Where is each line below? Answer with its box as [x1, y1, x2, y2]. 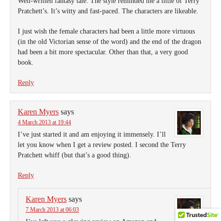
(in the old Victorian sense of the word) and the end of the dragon [18, 38, 201, 45]
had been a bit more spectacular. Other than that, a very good [18, 48, 188, 56]
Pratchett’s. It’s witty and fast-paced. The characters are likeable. [18, 7, 198, 15]
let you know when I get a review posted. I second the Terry [18, 141, 186, 148]
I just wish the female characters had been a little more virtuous [18, 28, 195, 35]
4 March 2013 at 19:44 [18, 119, 71, 126]
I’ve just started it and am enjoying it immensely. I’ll [18, 131, 166, 138]
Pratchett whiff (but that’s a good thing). [18, 151, 131, 159]
